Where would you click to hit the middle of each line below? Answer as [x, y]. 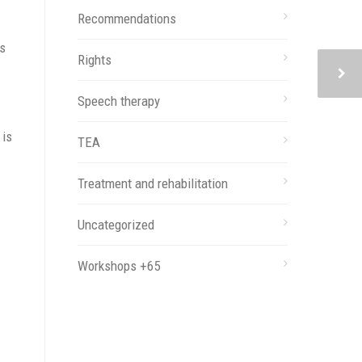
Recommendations [127, 18]
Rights [95, 59]
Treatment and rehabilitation [153, 183]
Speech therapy [119, 101]
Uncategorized [116, 224]
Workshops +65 [119, 265]
